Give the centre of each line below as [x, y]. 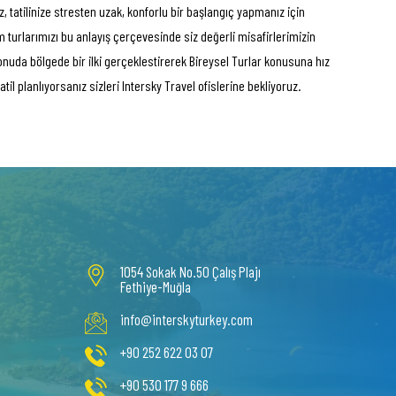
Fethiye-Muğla [156, 286]
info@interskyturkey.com [187, 319]
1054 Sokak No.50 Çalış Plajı [190, 271]
